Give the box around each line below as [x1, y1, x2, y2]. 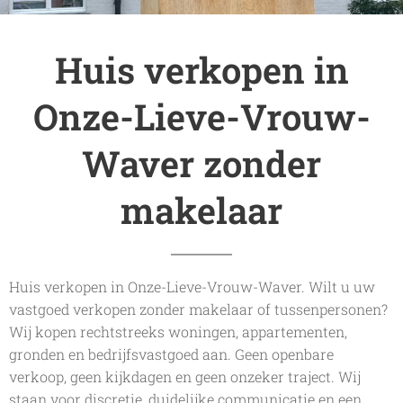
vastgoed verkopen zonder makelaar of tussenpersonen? [9, 300, 388, 318]
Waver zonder [82, 139, 321, 187]
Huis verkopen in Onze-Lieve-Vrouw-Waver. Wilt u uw [9, 277, 375, 296]
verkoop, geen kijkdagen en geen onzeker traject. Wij [9, 367, 361, 386]
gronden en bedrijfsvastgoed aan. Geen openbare [9, 345, 334, 363]
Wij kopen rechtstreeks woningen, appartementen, [9, 322, 347, 341]
